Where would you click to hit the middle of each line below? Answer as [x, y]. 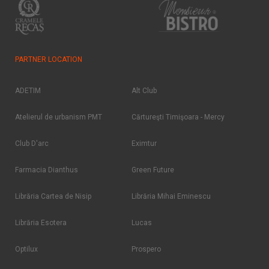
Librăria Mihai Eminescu [171, 197]
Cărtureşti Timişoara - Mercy [178, 117]
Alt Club [144, 91]
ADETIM [28, 91]
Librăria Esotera [41, 223]
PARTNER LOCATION [49, 60]
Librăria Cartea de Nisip [53, 197]
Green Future [153, 170]
